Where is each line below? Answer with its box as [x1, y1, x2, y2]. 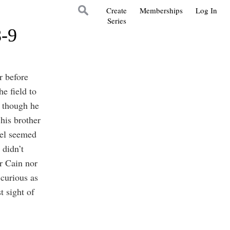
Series [107, 15, 126, 26]
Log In [196, 5, 217, 15]
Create [106, 5, 127, 15]
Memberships [140, 5, 183, 15]
